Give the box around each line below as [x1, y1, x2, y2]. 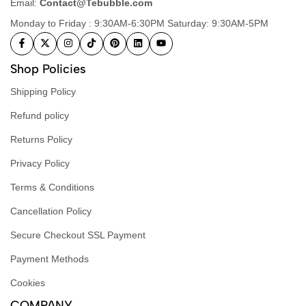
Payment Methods [10, 253, 89, 264]
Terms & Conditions [10, 181, 94, 193]
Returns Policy [10, 133, 72, 145]
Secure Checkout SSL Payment [10, 229, 145, 240]
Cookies [10, 277, 45, 288]
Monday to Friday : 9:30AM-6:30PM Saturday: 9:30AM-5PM [10, 17, 268, 29]
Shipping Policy [10, 85, 76, 97]
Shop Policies [10, 61, 86, 76]
